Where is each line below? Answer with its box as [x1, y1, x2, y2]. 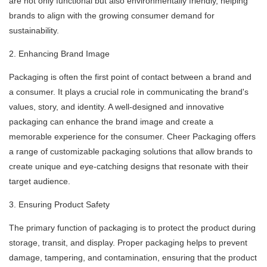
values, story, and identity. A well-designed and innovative [9, 102, 224, 112]
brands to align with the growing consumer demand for [9, 11, 215, 21]
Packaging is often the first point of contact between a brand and [9, 72, 252, 82]
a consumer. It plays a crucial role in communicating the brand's [9, 87, 249, 97]
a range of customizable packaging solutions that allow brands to [9, 147, 253, 157]
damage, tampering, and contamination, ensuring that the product [9, 253, 257, 263]
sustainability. [9, 26, 59, 36]
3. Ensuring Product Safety [9, 200, 110, 210]
